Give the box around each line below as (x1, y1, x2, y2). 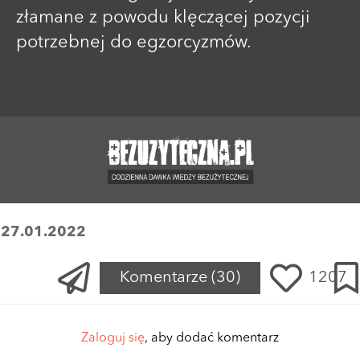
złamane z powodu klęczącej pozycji (16, 8, 310, 27)
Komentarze (120, 269, 211, 286)
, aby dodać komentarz (145, 331, 279, 345)
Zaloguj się (81, 331, 145, 345)
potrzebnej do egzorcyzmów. (16, 33, 252, 51)
